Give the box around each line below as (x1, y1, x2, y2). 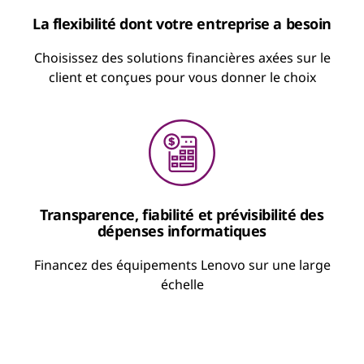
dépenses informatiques (97, 220, 267, 240)
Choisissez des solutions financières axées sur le (33, 48, 331, 67)
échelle (160, 275, 204, 293)
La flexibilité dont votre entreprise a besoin (32, 13, 331, 33)
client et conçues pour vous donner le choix (48, 67, 316, 86)
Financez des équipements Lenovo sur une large (33, 255, 331, 274)
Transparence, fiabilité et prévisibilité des (40, 204, 324, 224)
